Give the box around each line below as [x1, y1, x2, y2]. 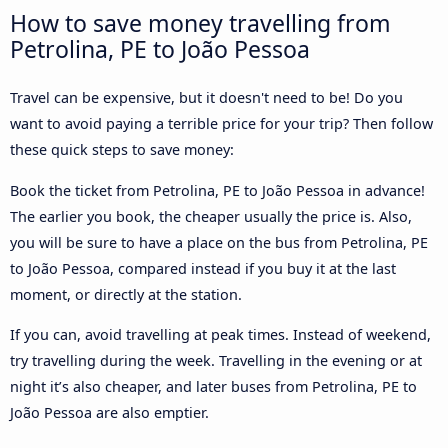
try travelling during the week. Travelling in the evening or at [10, 351, 422, 371]
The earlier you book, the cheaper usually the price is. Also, [10, 206, 412, 226]
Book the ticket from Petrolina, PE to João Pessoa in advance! [10, 180, 425, 200]
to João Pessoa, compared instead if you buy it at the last [10, 258, 396, 278]
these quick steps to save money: [10, 140, 234, 160]
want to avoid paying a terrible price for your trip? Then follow [10, 114, 433, 134]
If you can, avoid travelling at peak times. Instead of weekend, [10, 325, 431, 345]
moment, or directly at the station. [10, 284, 242, 304]
